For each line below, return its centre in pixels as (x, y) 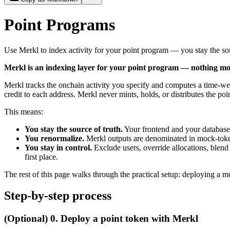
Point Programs (60, 25)
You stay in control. (58, 147)
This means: (24, 111)
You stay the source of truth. (74, 129)
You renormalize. (54, 138)
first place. (41, 157)
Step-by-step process (58, 196)
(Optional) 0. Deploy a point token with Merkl (101, 219)
